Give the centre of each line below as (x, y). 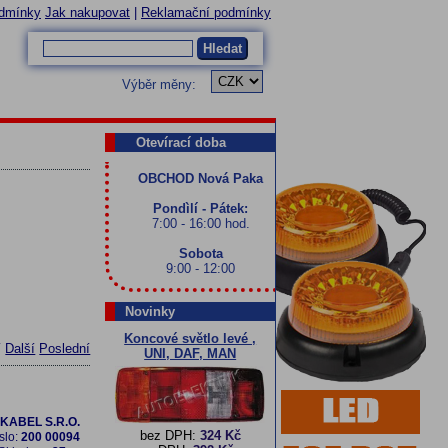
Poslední (65, 348)
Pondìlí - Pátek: (201, 208)
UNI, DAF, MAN (190, 353)
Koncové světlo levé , (190, 338)
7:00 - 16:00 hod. (200, 223)
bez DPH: (169, 436)
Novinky (150, 311)
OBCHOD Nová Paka (201, 178)
